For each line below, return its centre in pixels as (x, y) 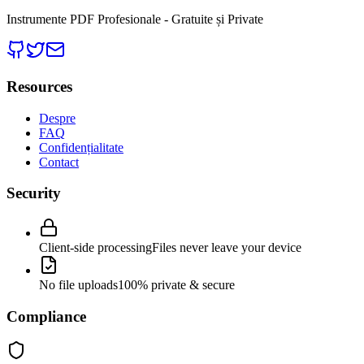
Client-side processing (95, 248)
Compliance (46, 316)
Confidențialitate (81, 147)
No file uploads (78, 285)
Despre (57, 118)
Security (34, 193)
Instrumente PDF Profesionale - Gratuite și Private (135, 19)
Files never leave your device (227, 248)
